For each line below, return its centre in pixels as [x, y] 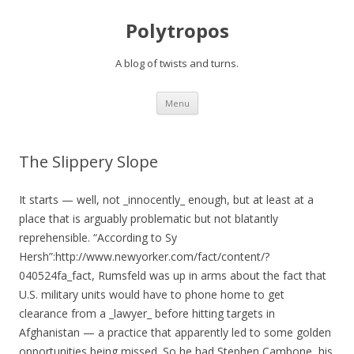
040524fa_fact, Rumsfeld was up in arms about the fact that [173, 275]
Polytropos [177, 30]
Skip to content [237, 97]
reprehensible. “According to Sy [98, 237]
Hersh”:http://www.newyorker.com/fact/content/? [144, 256]
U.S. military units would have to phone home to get [152, 294]
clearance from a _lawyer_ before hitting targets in [147, 313]
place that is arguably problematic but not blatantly [149, 218]
